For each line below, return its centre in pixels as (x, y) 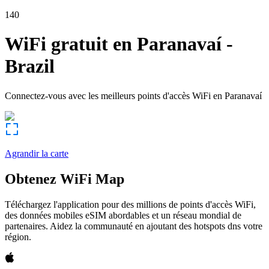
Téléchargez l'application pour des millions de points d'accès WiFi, (130, 204)
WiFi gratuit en (68, 44)
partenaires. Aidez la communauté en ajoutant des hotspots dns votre (134, 226)
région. (18, 237)
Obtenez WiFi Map (65, 179)
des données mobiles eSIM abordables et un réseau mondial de (123, 215)
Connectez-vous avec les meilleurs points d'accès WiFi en (113, 95)
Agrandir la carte (37, 153)
